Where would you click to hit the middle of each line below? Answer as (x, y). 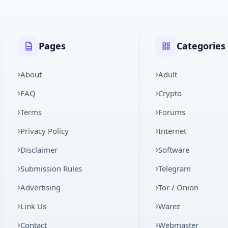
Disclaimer (39, 149)
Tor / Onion (179, 187)
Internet (173, 131)
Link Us (34, 206)
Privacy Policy (45, 131)
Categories (201, 46)
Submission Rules (51, 168)
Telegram (175, 168)
